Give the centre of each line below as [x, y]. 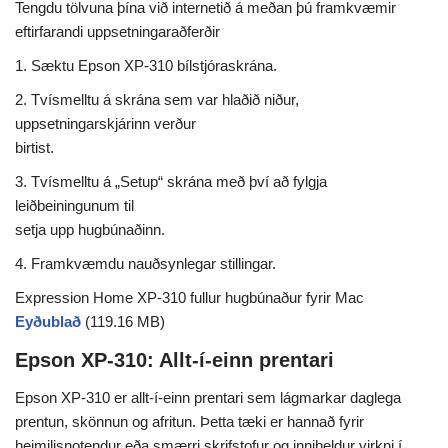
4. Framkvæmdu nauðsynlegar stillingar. [145, 264]
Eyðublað [48, 322]
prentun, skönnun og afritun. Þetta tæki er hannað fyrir [189, 422]
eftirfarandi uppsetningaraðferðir [117, 32]
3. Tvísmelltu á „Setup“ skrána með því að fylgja [171, 182]
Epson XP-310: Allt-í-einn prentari [174, 360]
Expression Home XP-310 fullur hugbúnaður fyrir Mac [189, 298]
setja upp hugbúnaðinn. [90, 230]
